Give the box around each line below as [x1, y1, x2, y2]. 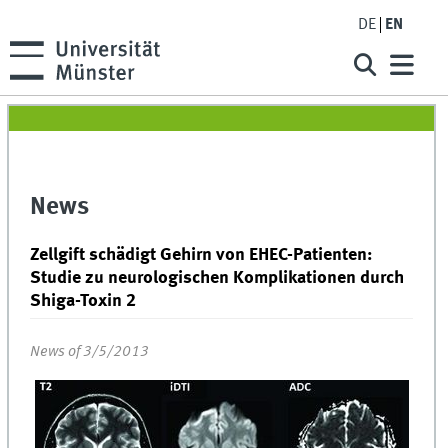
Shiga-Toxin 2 [30, 292, 137, 311]
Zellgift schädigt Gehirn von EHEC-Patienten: [30, 246, 373, 265]
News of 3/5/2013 [30, 343, 150, 360]
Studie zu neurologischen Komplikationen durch [30, 269, 405, 288]
